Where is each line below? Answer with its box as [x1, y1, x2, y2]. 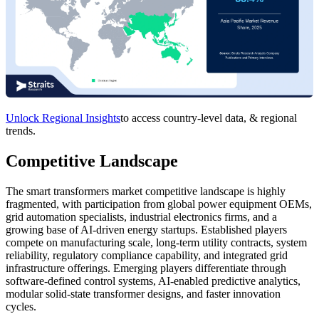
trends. [6, 125, 36, 137]
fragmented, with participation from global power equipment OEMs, [6, 197, 312, 210]
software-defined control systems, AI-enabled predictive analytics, [6, 274, 300, 287]
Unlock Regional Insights [6, 112, 120, 125]
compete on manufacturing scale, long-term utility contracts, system [6, 236, 307, 249]
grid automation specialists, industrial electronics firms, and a [6, 210, 277, 223]
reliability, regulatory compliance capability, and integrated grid [6, 249, 288, 261]
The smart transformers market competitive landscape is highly [6, 184, 286, 197]
